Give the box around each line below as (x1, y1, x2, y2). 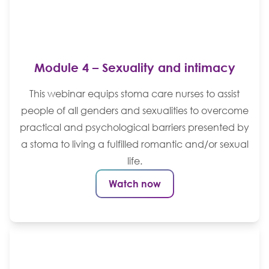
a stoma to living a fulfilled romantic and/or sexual (20, 138, 249, 150)
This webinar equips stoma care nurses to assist (29, 87, 240, 100)
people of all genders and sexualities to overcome (20, 104, 249, 116)
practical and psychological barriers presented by (20, 121, 249, 133)
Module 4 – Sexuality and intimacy (34, 59, 235, 74)
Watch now (108, 177, 161, 190)
